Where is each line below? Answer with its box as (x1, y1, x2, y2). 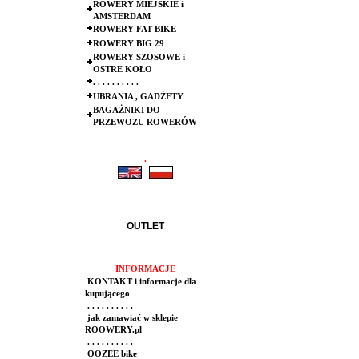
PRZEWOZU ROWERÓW (93, 118, 197, 127)
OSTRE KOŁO (93, 65, 152, 74)
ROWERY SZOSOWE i (93, 53, 185, 62)
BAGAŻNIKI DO (93, 106, 160, 115)
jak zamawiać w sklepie (85, 313, 178, 322)
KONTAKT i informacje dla (85, 277, 196, 286)
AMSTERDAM (93, 12, 151, 21)
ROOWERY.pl (85, 325, 142, 334)
